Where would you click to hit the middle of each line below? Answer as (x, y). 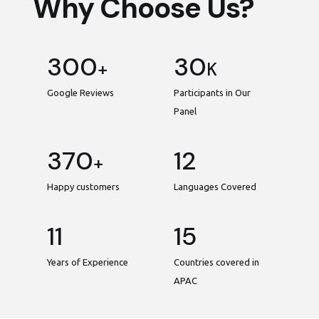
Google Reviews (81, 93)
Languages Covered (215, 187)
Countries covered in (216, 262)
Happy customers (84, 187)
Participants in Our (212, 93)
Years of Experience (88, 262)
